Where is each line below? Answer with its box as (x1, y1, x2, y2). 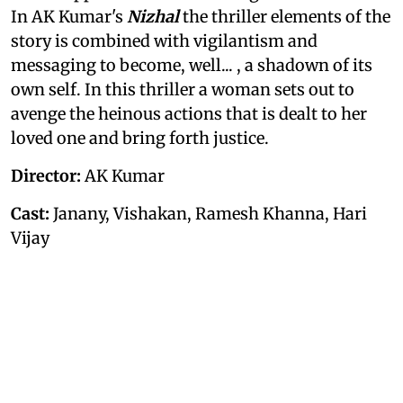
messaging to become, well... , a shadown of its (11, 54, 372, 76)
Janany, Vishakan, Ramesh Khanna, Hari (49, 202, 367, 224)
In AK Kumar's (11, 5, 127, 27)
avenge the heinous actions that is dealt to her (11, 103, 367, 124)
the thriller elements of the (179, 5, 390, 27)
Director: (11, 165, 81, 186)
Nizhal (127, 5, 179, 27)
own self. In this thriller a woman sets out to (11, 78, 354, 100)
